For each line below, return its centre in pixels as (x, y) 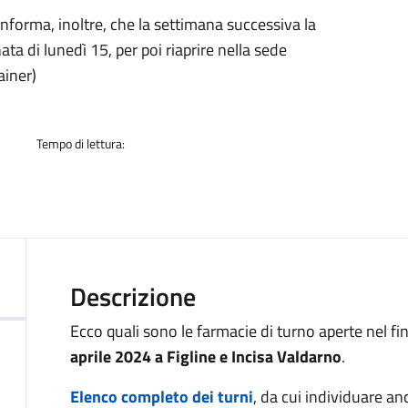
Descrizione (133, 296)
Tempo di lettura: (81, 143)
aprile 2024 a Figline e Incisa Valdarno (206, 357)
